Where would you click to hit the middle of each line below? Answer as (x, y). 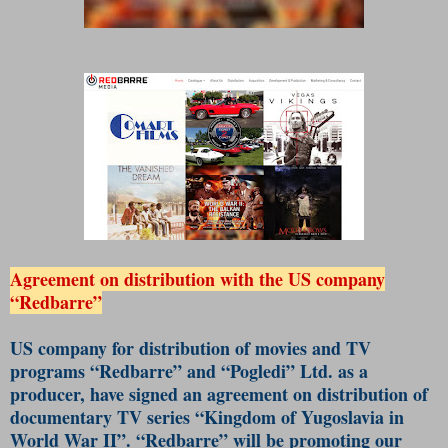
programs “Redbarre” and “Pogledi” (155, 370)
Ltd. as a (334, 370)
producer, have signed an (108, 393)
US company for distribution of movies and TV (190, 347)
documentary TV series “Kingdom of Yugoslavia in (207, 416)
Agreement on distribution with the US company (197, 278)
